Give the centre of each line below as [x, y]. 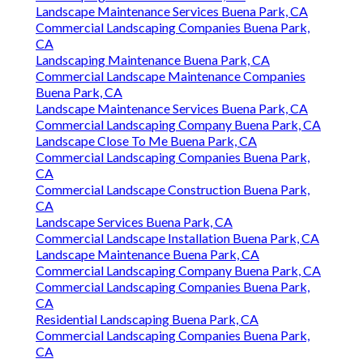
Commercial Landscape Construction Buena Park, [173, 190]
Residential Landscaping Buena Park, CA [147, 319]
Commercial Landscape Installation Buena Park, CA [177, 238]
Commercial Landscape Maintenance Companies [171, 76]
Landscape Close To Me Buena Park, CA [146, 141]
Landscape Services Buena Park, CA [134, 222]
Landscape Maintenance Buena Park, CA [147, 254]
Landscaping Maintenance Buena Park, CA [153, 60]
